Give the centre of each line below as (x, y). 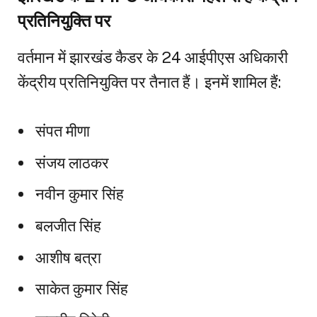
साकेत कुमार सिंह (82, 289)
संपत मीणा (63, 131)
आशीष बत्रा (68, 257)
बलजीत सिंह (68, 226)
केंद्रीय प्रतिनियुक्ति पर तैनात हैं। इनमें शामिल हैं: (149, 82)
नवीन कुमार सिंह (80, 194)
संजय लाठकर (72, 162)
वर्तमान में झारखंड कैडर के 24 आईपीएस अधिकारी (153, 58)
